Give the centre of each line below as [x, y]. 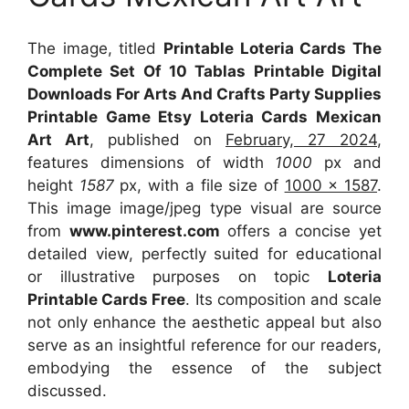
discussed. [67, 390]
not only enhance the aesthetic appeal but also [204, 322]
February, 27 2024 [301, 139]
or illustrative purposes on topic [178, 276]
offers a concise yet [301, 231]
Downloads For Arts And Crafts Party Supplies [204, 94]
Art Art [58, 139]
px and [347, 162]
